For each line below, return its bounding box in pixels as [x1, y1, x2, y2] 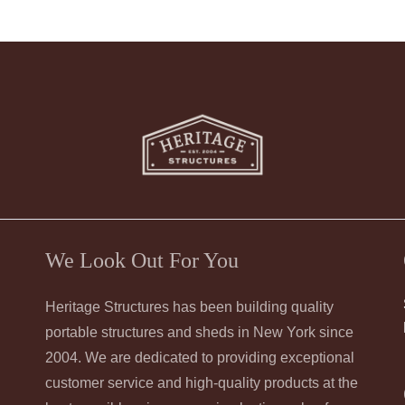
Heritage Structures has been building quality [45, 298, 334, 315]
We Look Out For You [45, 248, 239, 272]
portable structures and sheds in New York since [45, 324, 353, 340]
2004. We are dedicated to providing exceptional [45, 349, 354, 365]
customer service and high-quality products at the [45, 374, 358, 391]
